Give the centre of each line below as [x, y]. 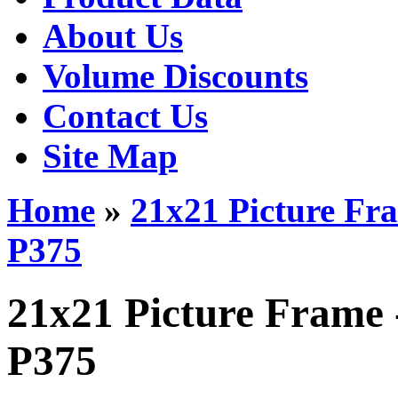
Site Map [110, 155]
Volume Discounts [175, 76]
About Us [113, 36]
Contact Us [125, 115]
